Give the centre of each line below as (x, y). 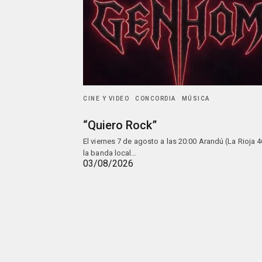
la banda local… (110, 153)
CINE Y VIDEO (106, 99)
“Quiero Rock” (120, 125)
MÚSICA (196, 99)
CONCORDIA (156, 99)
